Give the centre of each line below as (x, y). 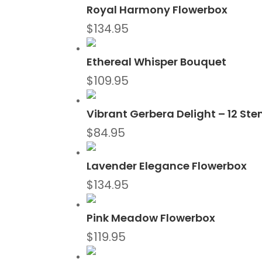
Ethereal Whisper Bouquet (157, 62)
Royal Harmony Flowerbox (157, 10)
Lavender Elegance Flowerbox (167, 166)
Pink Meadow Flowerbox (151, 218)
